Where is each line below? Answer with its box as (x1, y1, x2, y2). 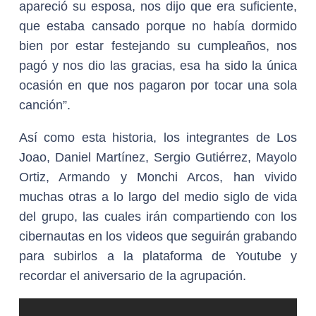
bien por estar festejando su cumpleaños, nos (19, 39, 297, 53)
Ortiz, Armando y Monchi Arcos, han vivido (19, 170, 297, 184)
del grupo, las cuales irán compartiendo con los (19, 209, 297, 224)
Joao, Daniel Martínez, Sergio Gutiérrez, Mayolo (19, 150, 297, 164)
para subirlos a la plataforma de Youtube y (19, 249, 297, 263)
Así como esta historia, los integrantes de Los (19, 130, 297, 145)
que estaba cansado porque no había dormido (19, 19, 297, 33)
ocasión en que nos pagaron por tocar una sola (19, 78, 297, 92)
